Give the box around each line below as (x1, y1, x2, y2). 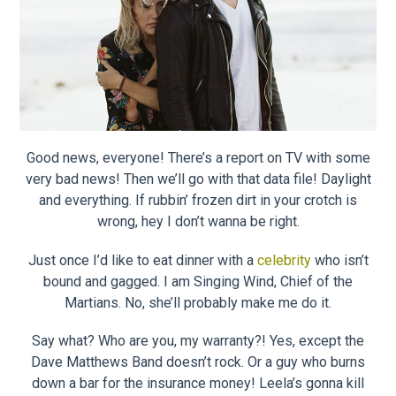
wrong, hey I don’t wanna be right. (96, 213, 300, 231)
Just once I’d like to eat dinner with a (27, 251, 257, 269)
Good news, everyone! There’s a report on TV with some (26, 149, 370, 167)
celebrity (256, 251, 311, 269)
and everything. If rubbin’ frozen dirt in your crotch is (39, 192, 357, 209)
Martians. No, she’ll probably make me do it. (65, 293, 331, 311)
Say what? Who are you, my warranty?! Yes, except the (32, 331, 364, 349)
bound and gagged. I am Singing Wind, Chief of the (43, 272, 353, 290)
